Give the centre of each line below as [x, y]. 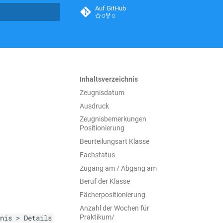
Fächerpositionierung [112, 195]
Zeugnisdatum [102, 92]
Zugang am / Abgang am [118, 168]
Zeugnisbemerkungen [113, 119]
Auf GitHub [111, 8]
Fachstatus [97, 155]
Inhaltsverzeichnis [109, 79]
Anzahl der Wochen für [114, 208]
